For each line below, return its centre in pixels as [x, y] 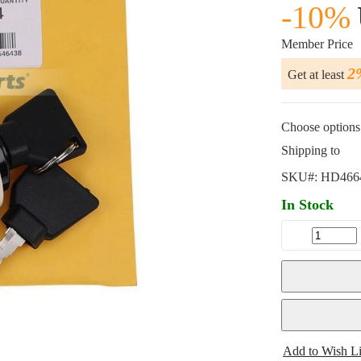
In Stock [307, 205]
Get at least [317, 75]
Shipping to [311, 150]
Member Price [317, 44]
